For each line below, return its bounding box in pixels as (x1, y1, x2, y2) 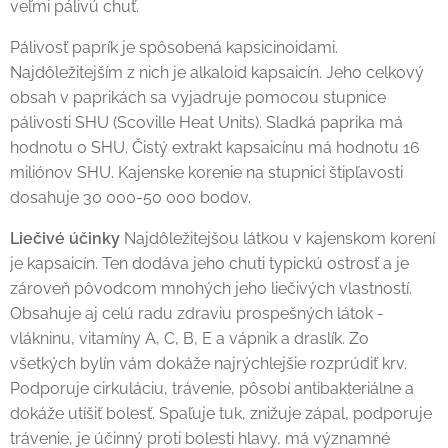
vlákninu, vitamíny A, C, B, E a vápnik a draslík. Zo (10, 328, 369, 348)
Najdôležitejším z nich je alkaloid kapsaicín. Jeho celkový (10, 62, 424, 82)
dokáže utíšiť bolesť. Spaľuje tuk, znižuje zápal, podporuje (10, 403, 432, 423)
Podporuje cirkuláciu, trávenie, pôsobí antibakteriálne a (10, 378, 414, 398)
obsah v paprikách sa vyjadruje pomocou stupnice (10, 87, 386, 107)
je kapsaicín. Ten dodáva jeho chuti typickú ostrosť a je (10, 253, 409, 273)
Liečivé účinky (10, 228, 120, 248)
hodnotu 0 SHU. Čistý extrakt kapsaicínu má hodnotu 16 (10, 137, 420, 157)
